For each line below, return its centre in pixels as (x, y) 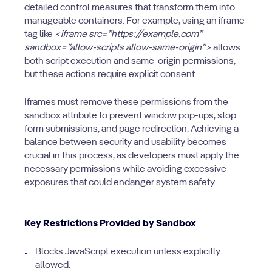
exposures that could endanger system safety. (120, 183)
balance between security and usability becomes (125, 143)
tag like (39, 35)
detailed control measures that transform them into (130, 8)
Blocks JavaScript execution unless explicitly (128, 252)
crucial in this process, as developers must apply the (132, 156)
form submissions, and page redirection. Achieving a (131, 129)
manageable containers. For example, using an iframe (134, 21)
